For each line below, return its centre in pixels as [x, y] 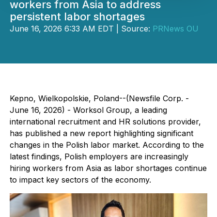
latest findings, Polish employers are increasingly [99, 156]
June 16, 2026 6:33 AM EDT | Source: [81, 29]
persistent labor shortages [77, 16]
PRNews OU [176, 29]
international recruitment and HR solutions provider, [105, 122]
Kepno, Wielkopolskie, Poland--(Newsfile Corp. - [99, 98]
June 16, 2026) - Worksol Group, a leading [88, 110]
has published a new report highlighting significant [101, 133]
